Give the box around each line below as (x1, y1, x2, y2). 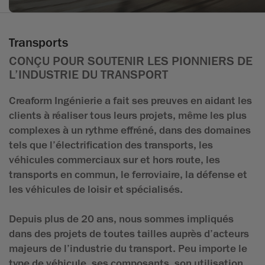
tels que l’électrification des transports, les (9, 138, 213, 151)
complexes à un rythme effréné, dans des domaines (9, 123, 251, 137)
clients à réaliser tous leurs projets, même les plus (9, 108, 247, 122)
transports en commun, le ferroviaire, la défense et (9, 167, 247, 181)
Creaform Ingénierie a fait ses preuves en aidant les (9, 93, 252, 107)
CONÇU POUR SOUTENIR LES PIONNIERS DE (9, 52, 253, 69)
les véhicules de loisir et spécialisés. (9, 182, 183, 196)
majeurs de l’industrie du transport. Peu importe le (9, 241, 247, 255)
